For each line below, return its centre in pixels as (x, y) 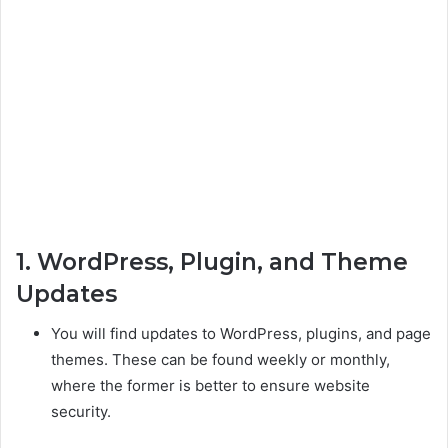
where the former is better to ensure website (210, 386)
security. (81, 412)
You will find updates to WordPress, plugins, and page (241, 334)
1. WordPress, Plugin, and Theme (212, 261)
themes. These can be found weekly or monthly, (220, 360)
